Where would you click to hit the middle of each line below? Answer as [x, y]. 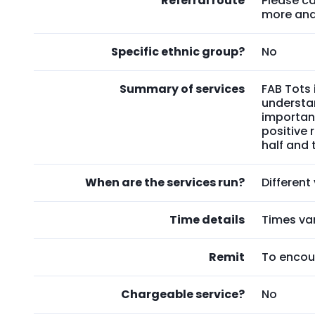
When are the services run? [165, 182]
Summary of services [182, 89]
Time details [207, 220]
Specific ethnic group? [178, 52]
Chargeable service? [183, 294]
